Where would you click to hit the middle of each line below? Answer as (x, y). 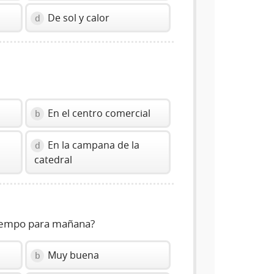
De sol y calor (78, 18)
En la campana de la (93, 145)
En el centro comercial (98, 113)
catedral (54, 160)
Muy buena (72, 255)
